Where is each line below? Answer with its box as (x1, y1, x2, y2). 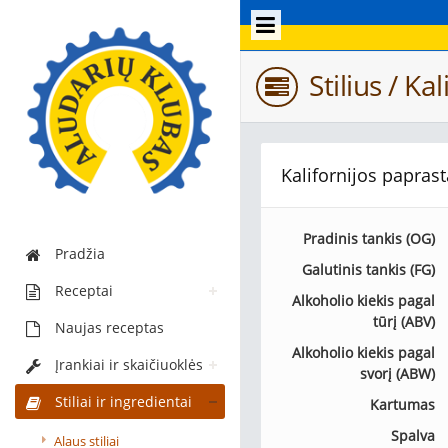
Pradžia (55, 243, 105, 263)
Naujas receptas (55, 317, 164, 337)
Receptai (55, 280, 113, 300)
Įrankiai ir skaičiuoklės (55, 354, 203, 374)
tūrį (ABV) (372, 312, 435, 331)
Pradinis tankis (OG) (302, 229, 435, 248)
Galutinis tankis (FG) (301, 260, 435, 279)
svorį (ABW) (359, 364, 435, 383)
